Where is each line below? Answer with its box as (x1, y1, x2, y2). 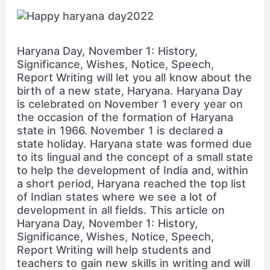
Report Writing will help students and (16, 243, 212, 257)
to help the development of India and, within (16, 164, 249, 177)
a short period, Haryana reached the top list (16, 177, 246, 190)
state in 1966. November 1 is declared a (16, 124, 224, 137)
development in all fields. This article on (16, 204, 225, 217)
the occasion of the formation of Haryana (16, 111, 233, 124)
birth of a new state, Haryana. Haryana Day (16, 84, 243, 98)
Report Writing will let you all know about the (16, 71, 252, 84)
